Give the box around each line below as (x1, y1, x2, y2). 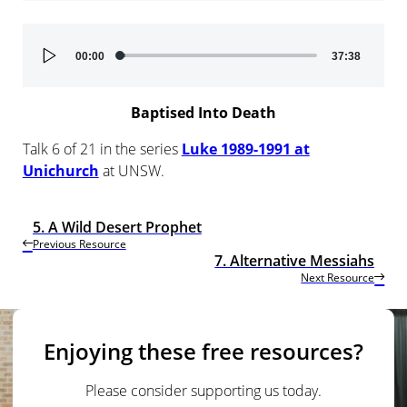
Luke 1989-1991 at (181, 139, 310, 160)
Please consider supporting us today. (85, 380, 322, 401)
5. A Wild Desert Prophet (32, 217, 202, 238)
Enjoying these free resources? (44, 336, 363, 367)
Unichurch (22, 161, 99, 182)
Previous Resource (32, 236, 126, 253)
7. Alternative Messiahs (214, 251, 375, 272)
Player (39, 58, 79, 79)
